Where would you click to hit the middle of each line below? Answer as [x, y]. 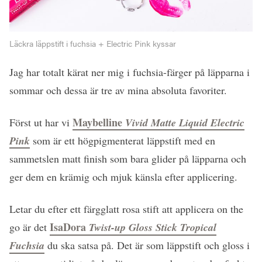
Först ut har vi [41, 123]
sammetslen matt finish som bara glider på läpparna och [128, 159]
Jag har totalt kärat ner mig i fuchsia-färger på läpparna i [130, 72]
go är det [30, 227]
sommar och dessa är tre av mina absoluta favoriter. [118, 90]
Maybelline [99, 123]
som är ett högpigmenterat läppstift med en [123, 141]
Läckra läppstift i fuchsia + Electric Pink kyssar [93, 44]
